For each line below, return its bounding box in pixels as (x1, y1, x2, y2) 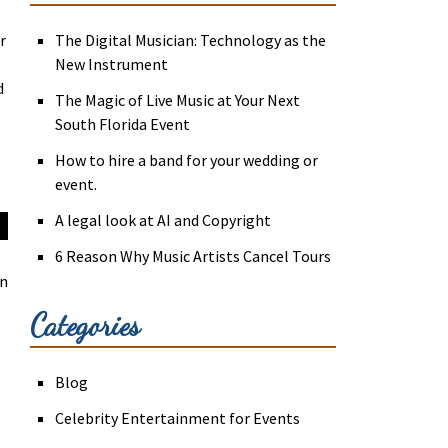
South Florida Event (55, 114, 191, 135)
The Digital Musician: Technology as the (55, 30, 327, 51)
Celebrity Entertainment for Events (55, 408, 301, 429)
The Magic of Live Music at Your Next (55, 90, 301, 111)
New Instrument (55, 54, 169, 75)
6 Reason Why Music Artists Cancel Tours (55, 246, 332, 267)
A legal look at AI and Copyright (55, 210, 272, 231)
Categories (30, 306, 141, 343)
